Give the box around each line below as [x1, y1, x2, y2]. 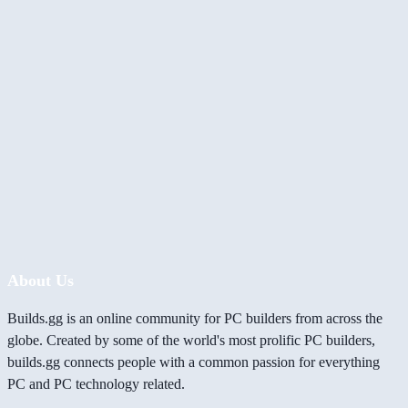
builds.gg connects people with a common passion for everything [7, 354, 380, 371]
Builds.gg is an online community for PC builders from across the [7, 311, 382, 327]
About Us [7, 271, 74, 291]
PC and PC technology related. [7, 376, 185, 393]
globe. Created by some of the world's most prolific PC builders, [7, 332, 375, 349]
